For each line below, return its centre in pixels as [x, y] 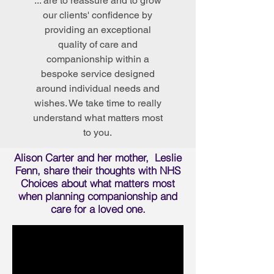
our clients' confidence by [98, 15]
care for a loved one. [98, 209]
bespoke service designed [98, 74]
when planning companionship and [98, 196]
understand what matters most [98, 118]
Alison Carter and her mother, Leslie [98, 157]
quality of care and [98, 44]
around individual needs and [98, 88]
